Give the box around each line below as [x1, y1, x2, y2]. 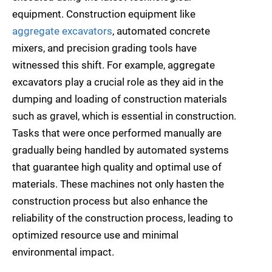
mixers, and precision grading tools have [12, 41, 197, 54]
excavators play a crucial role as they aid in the [12, 75, 223, 88]
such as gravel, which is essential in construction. [12, 109, 236, 122]
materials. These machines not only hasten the [12, 177, 224, 190]
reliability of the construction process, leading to [12, 211, 233, 224]
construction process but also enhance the [12, 194, 208, 207]
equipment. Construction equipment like [12, 7, 195, 20]
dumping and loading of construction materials [12, 92, 227, 105]
